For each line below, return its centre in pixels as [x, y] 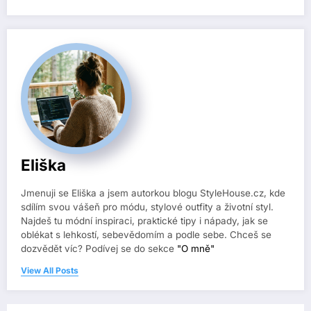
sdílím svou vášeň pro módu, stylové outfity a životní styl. [147, 207]
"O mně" [196, 249]
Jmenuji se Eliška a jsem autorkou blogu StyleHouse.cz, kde [153, 193]
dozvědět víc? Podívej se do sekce [99, 249]
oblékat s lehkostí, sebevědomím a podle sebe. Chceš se [146, 235]
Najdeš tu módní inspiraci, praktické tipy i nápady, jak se [144, 221]
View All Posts [50, 271]
